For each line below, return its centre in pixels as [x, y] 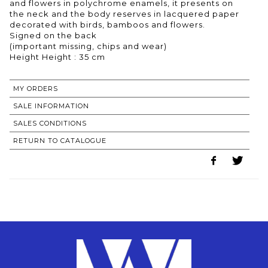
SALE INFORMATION [51, 106]
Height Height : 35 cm [57, 57]
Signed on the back [53, 35]
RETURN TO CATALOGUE [60, 140]
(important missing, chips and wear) [88, 46]
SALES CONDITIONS [50, 123]
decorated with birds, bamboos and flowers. [107, 24]
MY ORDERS [36, 88]
